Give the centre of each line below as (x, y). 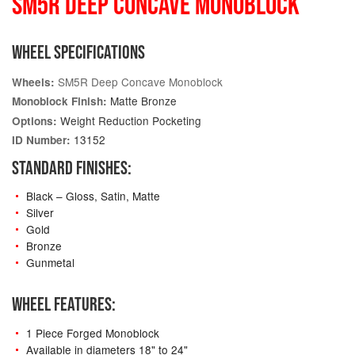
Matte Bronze (142, 101)
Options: (34, 120)
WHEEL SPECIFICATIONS (78, 52)
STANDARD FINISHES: (72, 167)
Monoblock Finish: (59, 101)
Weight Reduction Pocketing (129, 120)
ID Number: (41, 140)
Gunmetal (50, 263)
